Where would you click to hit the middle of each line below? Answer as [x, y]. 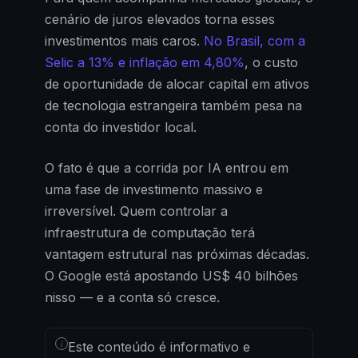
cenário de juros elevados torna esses [160, 19]
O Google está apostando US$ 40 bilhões [171, 275]
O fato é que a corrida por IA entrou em [167, 167]
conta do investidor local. [121, 127]
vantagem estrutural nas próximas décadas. [177, 254]
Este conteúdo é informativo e [159, 346]
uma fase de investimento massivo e [154, 189]
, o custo [271, 62]
